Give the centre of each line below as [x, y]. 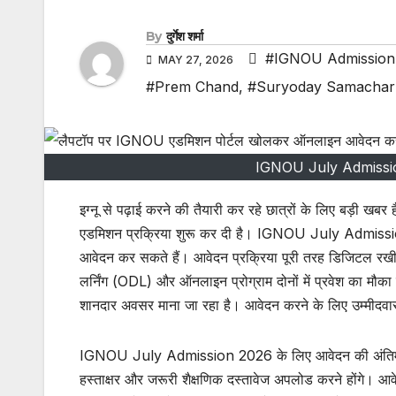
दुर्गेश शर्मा [184, 36]
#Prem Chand [192, 86]
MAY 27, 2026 [196, 59]
